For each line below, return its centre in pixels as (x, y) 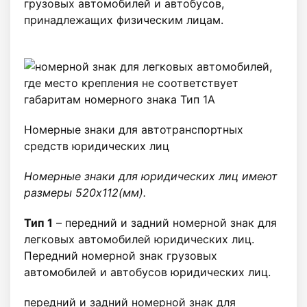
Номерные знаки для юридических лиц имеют (151, 176)
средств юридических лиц (97, 146)
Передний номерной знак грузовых (121, 256)
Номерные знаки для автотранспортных (134, 130)
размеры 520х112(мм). (85, 193)
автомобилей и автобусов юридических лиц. (147, 272)
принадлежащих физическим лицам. (124, 20)
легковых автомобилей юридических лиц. (139, 239)
